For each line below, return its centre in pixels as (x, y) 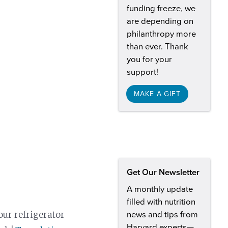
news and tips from (162, 215)
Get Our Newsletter (163, 173)
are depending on (160, 21)
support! (142, 72)
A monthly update (160, 190)
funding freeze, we (161, 8)
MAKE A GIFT (157, 94)
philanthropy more (161, 34)
